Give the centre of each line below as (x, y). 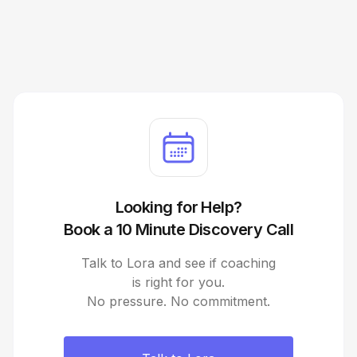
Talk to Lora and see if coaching (178, 263)
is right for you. (178, 282)
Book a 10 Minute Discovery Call (178, 230)
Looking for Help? (178, 208)
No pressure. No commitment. (178, 302)
